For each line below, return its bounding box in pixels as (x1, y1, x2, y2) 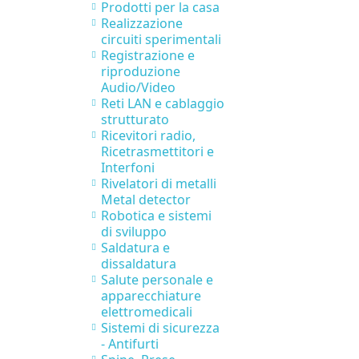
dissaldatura (101, 255, 176, 273)
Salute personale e (101, 271, 213, 289)
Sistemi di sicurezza (101, 319, 220, 337)
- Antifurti (101, 335, 159, 353)
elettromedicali (101, 303, 192, 321)
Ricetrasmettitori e (101, 143, 214, 161)
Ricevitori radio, (101, 127, 196, 145)
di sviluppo (101, 223, 167, 241)
